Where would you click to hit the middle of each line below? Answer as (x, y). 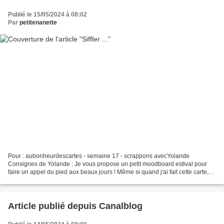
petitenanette (38, 22)
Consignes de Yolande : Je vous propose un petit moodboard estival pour (107, 164)
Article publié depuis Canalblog (121, 206)
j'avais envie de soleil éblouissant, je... (60, 180)
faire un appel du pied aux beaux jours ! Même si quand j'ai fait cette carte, (108, 172)
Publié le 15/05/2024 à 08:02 (47, 14)
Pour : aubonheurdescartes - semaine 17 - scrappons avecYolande (99, 156)
